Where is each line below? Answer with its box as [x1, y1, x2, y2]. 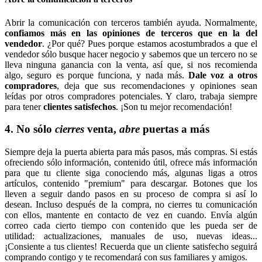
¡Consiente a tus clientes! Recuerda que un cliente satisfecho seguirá [5, 242, 257, 252]
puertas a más [140, 123, 209, 136]
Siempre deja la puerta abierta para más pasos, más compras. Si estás [5, 147, 257, 157]
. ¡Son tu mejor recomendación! [116, 101, 232, 112]
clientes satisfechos [43, 101, 116, 112]
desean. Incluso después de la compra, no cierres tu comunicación [5, 199, 257, 210]
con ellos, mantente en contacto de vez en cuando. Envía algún [5, 210, 257, 220]
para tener [5, 101, 43, 112]
